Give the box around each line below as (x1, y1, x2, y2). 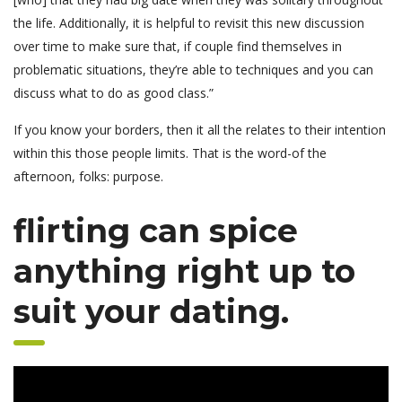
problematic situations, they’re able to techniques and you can (13, 61, 373, 79)
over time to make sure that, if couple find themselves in (13, 38, 342, 56)
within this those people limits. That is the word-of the (13, 144, 327, 162)
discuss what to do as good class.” (13, 84, 214, 102)
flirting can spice (13, 211, 298, 251)
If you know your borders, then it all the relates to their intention (13, 121, 386, 139)
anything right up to (13, 251, 355, 292)
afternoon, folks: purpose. (13, 168, 163, 186)
